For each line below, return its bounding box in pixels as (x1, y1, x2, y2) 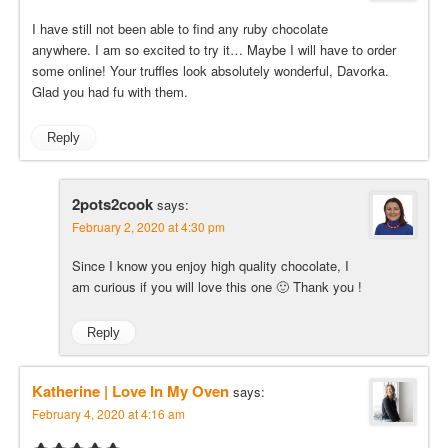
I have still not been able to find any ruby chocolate (32, 18, 328, 38)
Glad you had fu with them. (32, 81, 188, 101)
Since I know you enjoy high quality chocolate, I (72, 255, 349, 275)
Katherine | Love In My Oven (32, 379, 229, 402)
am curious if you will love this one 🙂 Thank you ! (72, 276, 362, 296)
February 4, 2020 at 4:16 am (32, 404, 185, 422)
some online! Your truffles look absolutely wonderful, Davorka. (32, 60, 389, 80)
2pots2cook (72, 192, 153, 215)
